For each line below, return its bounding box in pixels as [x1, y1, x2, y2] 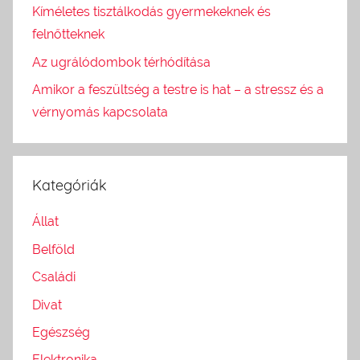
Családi [32, 269, 76, 285]
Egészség [32, 324, 90, 340]
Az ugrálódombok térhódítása [32, 54, 211, 70]
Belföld [32, 241, 75, 257]
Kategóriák [32, 176, 107, 195]
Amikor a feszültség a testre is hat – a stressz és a [32, 82, 324, 98]
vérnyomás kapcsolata [32, 104, 168, 121]
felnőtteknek [32, 27, 104, 43]
